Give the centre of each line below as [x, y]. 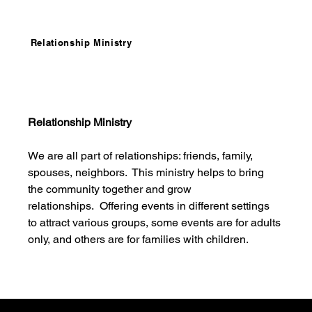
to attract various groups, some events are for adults [156, 223]
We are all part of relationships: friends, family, [142, 156]
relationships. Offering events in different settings [150, 206]
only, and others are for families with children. [140, 240]
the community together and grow [111, 189]
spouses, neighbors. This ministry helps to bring [148, 173]
